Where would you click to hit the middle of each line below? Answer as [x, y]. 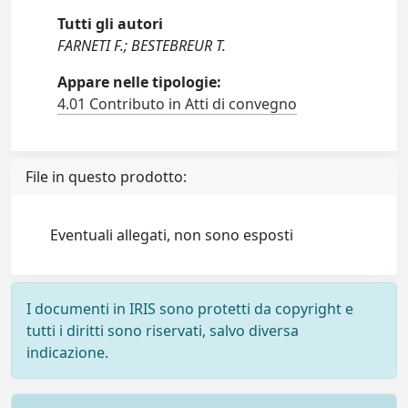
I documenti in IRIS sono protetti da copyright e [190, 309]
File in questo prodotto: [106, 177]
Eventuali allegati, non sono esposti [172, 235]
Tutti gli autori [111, 24]
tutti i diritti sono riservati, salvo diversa [163, 331]
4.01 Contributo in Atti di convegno [178, 104]
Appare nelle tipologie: [140, 82]
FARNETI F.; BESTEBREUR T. [142, 46]
